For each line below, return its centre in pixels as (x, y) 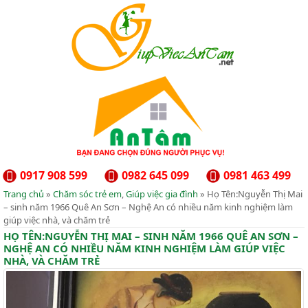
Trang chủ (24, 194)
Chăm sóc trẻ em (87, 194)
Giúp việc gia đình (162, 194)
